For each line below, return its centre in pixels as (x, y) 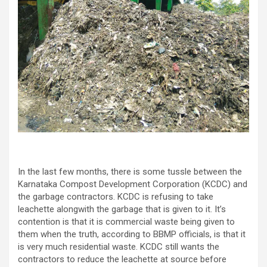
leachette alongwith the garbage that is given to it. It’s (122, 209)
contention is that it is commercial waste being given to (126, 221)
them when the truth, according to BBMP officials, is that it (132, 234)
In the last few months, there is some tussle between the (130, 171)
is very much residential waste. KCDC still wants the (119, 246)
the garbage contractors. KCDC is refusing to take (116, 196)
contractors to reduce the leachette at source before (122, 259)
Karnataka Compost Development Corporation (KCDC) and (133, 184)
